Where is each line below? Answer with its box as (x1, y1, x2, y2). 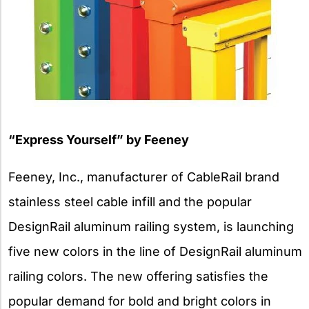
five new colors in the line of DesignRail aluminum (8, 243, 302, 259)
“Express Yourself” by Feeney (8, 132, 189, 147)
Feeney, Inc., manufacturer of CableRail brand (8, 169, 279, 184)
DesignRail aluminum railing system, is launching (8, 219, 294, 234)
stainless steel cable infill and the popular (8, 194, 252, 209)
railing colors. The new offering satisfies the (8, 268, 268, 283)
